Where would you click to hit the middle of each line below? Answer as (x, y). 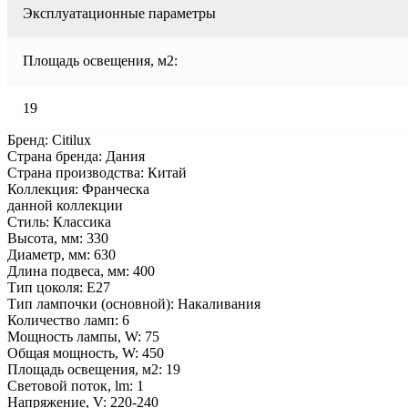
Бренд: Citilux (49, 139)
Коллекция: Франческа (78, 189)
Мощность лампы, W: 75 (83, 336)
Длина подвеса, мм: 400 (81, 270)
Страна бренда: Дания (76, 156)
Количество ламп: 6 (68, 320)
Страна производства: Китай (97, 172)
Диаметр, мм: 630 (61, 254)
